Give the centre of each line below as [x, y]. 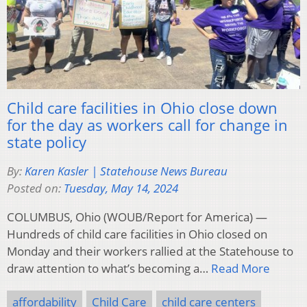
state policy [47, 142]
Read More [241, 269]
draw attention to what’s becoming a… [109, 269]
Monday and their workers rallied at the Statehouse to [150, 251]
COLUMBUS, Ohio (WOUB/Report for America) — [137, 217]
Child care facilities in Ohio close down [142, 108]
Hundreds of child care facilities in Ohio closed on [137, 234]
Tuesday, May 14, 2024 [121, 188]
